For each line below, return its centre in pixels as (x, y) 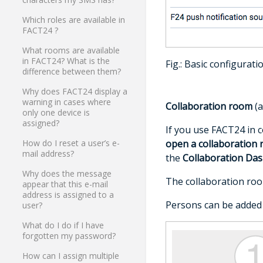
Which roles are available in (74, 20)
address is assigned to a (68, 195)
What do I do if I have (63, 225)
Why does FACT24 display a (75, 92)
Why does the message (67, 174)
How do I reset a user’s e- (71, 143)
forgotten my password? (69, 236)
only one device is (56, 113)
